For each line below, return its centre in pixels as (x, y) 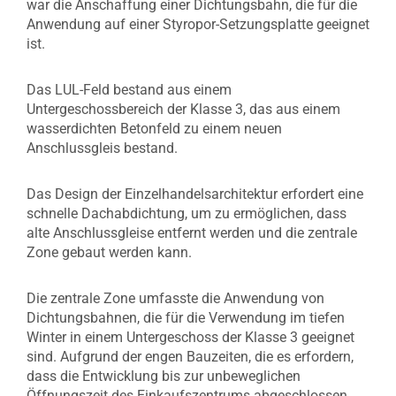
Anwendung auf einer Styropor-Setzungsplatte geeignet (198, 24)
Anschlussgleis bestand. (102, 148)
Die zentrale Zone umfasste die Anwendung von (175, 298)
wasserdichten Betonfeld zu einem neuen (154, 129)
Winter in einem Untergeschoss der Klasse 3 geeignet (190, 337)
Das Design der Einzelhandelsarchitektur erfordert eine (195, 194)
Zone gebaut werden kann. (109, 252)
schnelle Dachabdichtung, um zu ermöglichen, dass (187, 213)
